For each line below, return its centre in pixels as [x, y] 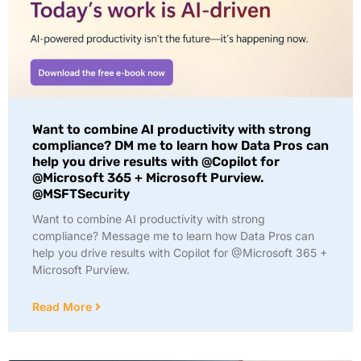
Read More [64, 307]
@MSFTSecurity [81, 194]
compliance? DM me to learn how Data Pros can [180, 145]
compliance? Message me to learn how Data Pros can [173, 236]
